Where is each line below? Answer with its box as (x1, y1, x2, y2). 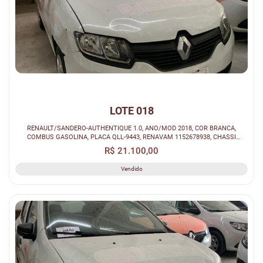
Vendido (120, 165, 143, 172)
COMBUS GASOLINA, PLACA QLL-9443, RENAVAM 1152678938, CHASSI (27, 132, 236, 141)
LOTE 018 (109, 104, 154, 117)
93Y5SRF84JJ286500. (100, 141, 163, 150)
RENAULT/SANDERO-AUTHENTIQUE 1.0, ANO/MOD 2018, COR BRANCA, (27, 123, 236, 132)
